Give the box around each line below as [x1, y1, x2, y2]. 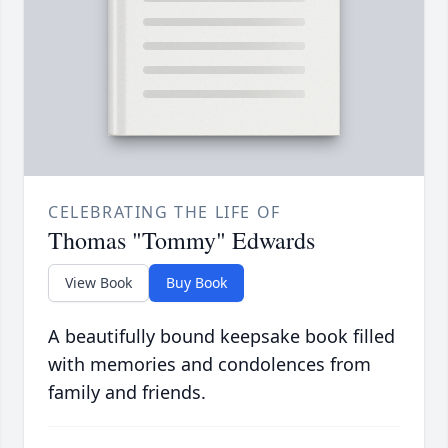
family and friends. [48, 379, 206, 404]
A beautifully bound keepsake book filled [48, 323, 395, 348]
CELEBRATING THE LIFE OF [48, 200, 281, 223]
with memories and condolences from [48, 351, 371, 376]
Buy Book [166, 272, 227, 292]
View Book [65, 272, 132, 292]
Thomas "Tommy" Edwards [48, 223, 315, 256]
